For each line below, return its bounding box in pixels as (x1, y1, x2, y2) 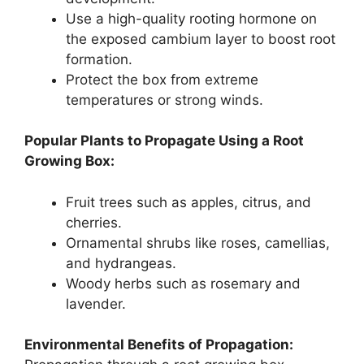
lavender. (66, 295, 126, 312)
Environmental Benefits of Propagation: (24, 336, 293, 353)
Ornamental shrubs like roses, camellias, (66, 234, 330, 251)
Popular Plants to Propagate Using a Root (24, 132, 304, 149)
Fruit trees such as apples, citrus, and (66, 193, 311, 210)
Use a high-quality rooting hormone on (66, 10, 317, 27)
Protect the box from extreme (66, 71, 258, 88)
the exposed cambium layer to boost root (66, 30, 336, 47)
